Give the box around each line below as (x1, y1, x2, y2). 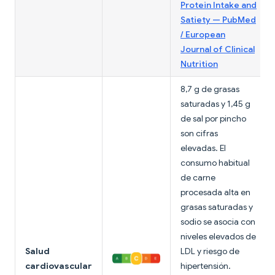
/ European (180, 29, 225, 41)
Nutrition (180, 58, 218, 70)
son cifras (180, 128, 218, 139)
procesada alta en (180, 187, 250, 198)
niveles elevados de (180, 231, 256, 242)
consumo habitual (180, 157, 250, 169)
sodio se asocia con (180, 216, 255, 228)
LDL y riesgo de (180, 246, 239, 257)
